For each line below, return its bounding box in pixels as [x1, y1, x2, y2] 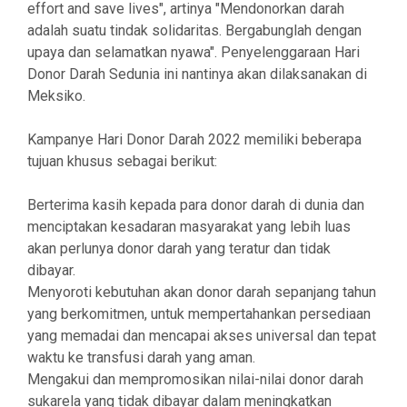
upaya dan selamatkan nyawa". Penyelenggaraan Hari [27, 44, 360, 61]
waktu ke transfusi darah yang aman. [27, 349, 255, 366]
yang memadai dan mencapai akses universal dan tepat [27, 327, 376, 344]
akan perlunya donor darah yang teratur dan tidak [27, 240, 331, 257]
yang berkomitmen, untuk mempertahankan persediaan [27, 305, 371, 323]
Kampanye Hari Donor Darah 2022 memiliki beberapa [27, 131, 362, 148]
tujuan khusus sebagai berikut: [27, 153, 217, 170]
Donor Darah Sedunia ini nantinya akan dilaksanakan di [27, 65, 367, 83]
